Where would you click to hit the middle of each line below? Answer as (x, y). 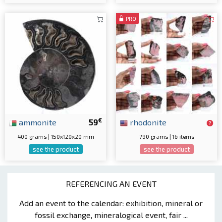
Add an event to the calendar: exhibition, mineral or (111, 203)
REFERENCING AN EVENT (111, 183)
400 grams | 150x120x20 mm (55, 136)
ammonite (37, 122)
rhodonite (147, 122)
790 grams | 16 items (166, 136)
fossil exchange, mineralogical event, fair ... (111, 215)
